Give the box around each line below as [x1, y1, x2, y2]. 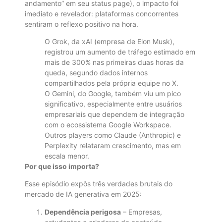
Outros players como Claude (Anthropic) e [45, 130, 181, 139]
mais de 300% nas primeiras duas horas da [45, 57, 184, 66]
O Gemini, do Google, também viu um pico [45, 89, 181, 98]
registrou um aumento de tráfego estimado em [45, 47, 195, 56]
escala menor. [45, 151, 89, 160]
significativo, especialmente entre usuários [45, 99, 182, 108]
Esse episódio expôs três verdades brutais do [25, 179, 172, 188]
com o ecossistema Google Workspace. [45, 120, 171, 129]
